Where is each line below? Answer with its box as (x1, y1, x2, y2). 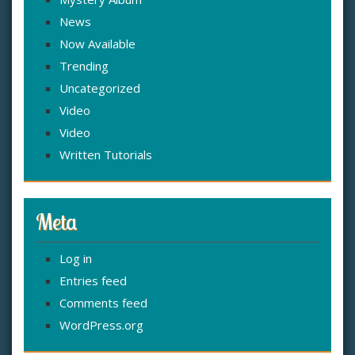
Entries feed (59, 273, 127, 289)
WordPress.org (59, 317, 143, 334)
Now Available (59, 36, 136, 52)
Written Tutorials (59, 147, 152, 163)
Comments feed (59, 295, 147, 311)
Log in (59, 250, 92, 267)
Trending (59, 58, 109, 74)
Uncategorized (59, 80, 140, 97)
